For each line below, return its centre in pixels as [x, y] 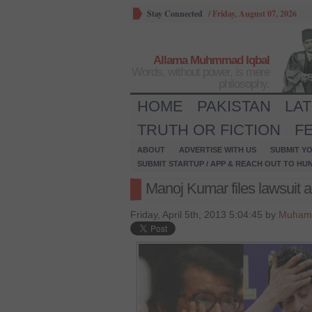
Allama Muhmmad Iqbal [211, 60]
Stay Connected [175, 14]
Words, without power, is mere [201, 72]
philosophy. [244, 84]
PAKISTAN [234, 106]
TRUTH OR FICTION [209, 130]
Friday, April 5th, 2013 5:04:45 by [204, 214]
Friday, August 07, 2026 [255, 14]
